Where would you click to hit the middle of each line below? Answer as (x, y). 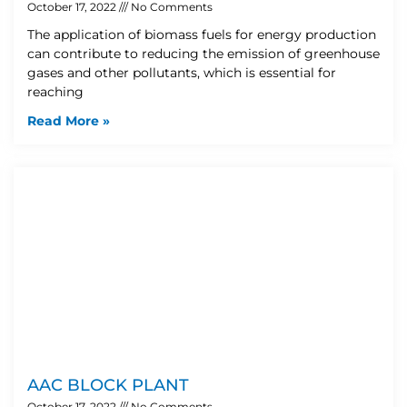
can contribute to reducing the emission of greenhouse (203, 53)
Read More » (69, 120)
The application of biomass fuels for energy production (202, 34)
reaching (55, 91)
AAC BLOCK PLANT (108, 385)
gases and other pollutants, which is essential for (182, 72)
